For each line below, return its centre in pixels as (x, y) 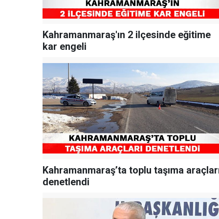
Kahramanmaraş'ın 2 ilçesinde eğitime (127, 35)
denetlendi (66, 182)
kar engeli (65, 47)
